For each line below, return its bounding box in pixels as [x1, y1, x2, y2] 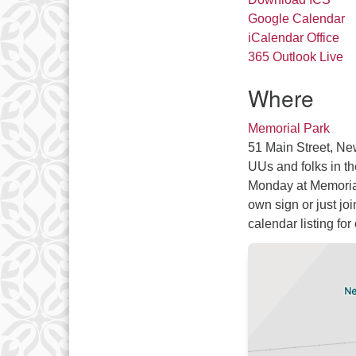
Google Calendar [248, 11, 345, 25]
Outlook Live [273, 49, 343, 64]
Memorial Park [248, 121, 330, 135]
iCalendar [248, 30, 304, 44]
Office [307, 30, 339, 44]
